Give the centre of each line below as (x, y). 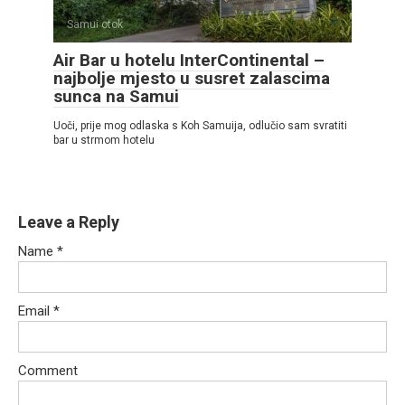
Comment (48, 371)
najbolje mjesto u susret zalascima (192, 79)
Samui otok (95, 25)
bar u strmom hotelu (104, 141)
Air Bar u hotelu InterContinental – (189, 61)
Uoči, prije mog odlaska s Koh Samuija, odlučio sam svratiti (200, 126)
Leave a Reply (69, 222)
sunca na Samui (116, 97)
